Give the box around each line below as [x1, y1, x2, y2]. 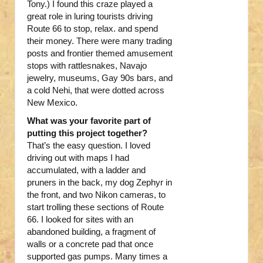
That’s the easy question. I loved [27, 140, 150, 151]
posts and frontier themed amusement [27, 48, 173, 59]
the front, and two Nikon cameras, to [27, 190, 166, 200]
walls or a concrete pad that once [27, 239, 153, 249]
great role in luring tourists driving [27, 11, 153, 22]
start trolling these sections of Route [27, 202, 164, 213]
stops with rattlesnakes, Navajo [27, 60, 147, 71]
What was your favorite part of [27, 116, 151, 126]
